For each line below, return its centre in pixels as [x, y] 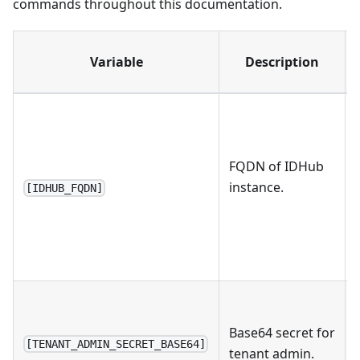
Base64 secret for [282, 332]
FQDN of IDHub [276, 166]
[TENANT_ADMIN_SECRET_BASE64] [116, 344]
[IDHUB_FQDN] [65, 188]
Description [282, 61]
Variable [116, 61]
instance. [256, 187]
